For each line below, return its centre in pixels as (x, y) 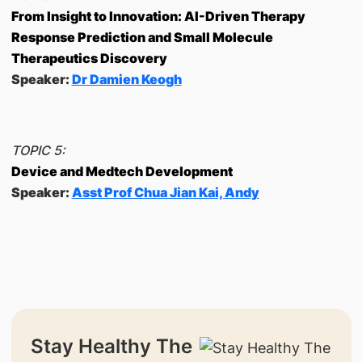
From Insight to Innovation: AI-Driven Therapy (158, 16)
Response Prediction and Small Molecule (142, 37)
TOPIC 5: (38, 150)
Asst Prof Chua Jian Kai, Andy (165, 192)
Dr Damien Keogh (126, 79)
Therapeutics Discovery (89, 58)
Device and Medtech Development (122, 171)
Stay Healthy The (111, 346)
